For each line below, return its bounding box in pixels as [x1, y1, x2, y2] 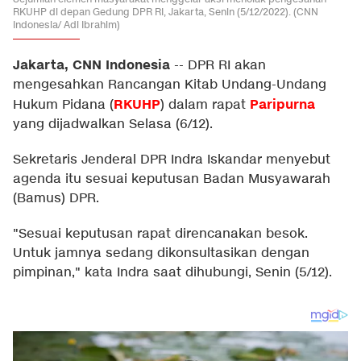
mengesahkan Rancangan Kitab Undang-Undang [13, 77, 326, 93]
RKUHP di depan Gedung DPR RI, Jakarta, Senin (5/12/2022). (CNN [13, 5, 318, 19]
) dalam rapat [160, 97, 250, 114]
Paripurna [250, 96, 315, 114]
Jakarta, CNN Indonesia [13, 56, 170, 74]
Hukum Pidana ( [13, 97, 114, 114]
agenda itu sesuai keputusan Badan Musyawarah [13, 171, 330, 188]
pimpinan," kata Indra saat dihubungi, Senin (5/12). [13, 264, 332, 281]
